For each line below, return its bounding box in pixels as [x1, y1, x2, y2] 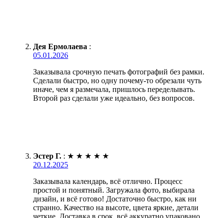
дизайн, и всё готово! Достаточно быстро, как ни [33, 195, 197, 203]
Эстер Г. [33, 152, 61, 161]
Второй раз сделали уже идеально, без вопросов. [33, 94, 195, 103]
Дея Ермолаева [33, 42, 87, 51]
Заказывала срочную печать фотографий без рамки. [33, 68, 204, 76]
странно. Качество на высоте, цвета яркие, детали [33, 203, 199, 212]
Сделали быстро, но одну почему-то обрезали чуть [33, 76, 201, 85]
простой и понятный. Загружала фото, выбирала [33, 186, 195, 195]
